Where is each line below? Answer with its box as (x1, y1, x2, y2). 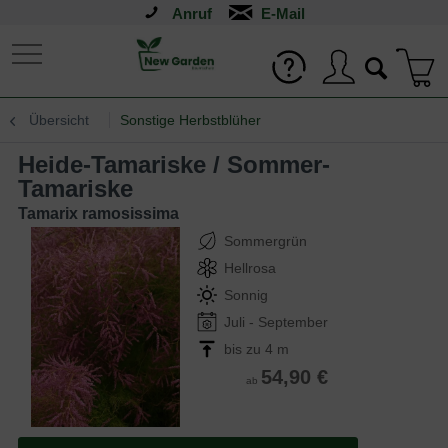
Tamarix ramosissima (18, 205, 179, 222)
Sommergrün (224, 233, 307, 249)
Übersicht (29, 112, 89, 128)
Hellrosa (224, 260, 276, 276)
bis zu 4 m (224, 341, 289, 357)
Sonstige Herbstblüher (120, 112, 261, 128)
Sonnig (224, 287, 268, 303)
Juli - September (224, 314, 328, 330)
